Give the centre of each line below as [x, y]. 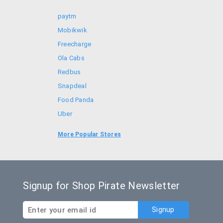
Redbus [69, 72]
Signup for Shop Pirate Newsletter [102, 186]
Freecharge [75, 44]
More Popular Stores [89, 134]
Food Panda [76, 100]
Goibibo [70, 128]
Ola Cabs [71, 58]
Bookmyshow [78, 142]
